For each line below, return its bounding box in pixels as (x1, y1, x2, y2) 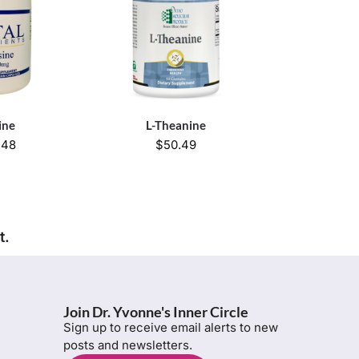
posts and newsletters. (63, 337, 192, 353)
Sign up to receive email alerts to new (63, 320, 278, 336)
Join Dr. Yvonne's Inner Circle (63, 303, 248, 321)
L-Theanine (145, 118, 206, 133)
